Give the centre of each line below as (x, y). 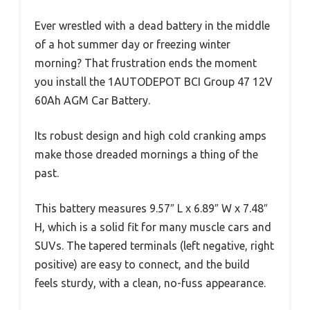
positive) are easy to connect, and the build (142, 265)
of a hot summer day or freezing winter (133, 45)
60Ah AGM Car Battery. (92, 101)
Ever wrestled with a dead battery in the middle (152, 26)
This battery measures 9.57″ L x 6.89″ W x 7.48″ (151, 209)
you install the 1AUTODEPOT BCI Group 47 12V (154, 82)
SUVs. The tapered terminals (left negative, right (154, 246)
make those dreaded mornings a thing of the (146, 155)
